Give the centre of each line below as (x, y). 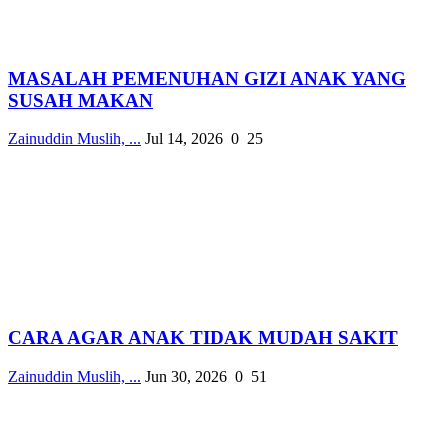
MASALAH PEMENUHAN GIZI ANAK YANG (207, 78)
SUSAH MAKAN (80, 100)
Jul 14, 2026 (184, 139)
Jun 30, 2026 (186, 376)
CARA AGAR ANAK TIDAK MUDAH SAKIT (203, 338)
